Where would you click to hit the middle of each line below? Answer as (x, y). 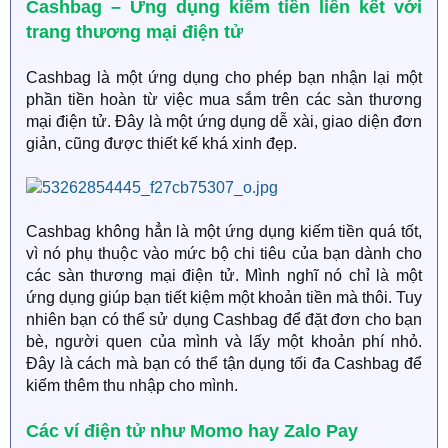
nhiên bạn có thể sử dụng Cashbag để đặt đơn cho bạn (224, 319)
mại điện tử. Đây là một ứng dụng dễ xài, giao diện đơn (224, 121)
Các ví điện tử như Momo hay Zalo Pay (192, 431)
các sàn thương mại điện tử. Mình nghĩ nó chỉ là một (224, 275)
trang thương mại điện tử (134, 32)
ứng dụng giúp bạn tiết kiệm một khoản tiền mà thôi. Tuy (224, 297)
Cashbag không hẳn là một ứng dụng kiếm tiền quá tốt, (224, 231)
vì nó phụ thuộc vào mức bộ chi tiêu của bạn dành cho (224, 253)
